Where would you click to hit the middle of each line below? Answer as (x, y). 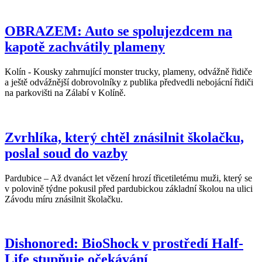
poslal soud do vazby (66, 153)
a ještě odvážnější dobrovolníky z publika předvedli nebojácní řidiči (129, 82)
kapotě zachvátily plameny (85, 46)
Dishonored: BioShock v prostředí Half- (124, 244)
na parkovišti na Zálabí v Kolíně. (65, 92)
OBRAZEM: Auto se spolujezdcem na (118, 31)
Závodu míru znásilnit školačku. (64, 199)
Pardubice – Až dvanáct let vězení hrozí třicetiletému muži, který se (128, 178)
